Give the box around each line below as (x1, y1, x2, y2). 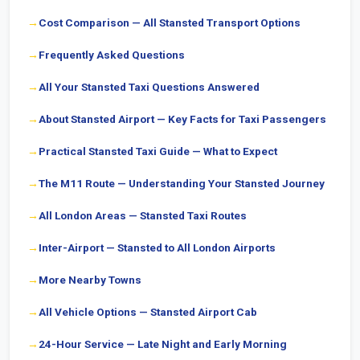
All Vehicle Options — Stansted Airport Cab (39, 305, 257, 318)
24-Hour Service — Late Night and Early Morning (39, 337, 287, 350)
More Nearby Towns (39, 273, 141, 286)
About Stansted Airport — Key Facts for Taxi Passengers (39, 112, 326, 125)
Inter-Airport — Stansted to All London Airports (39, 241, 276, 254)
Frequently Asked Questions (39, 48, 185, 61)
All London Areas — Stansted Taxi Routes (39, 209, 247, 222)
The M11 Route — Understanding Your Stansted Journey (39, 177, 325, 190)
